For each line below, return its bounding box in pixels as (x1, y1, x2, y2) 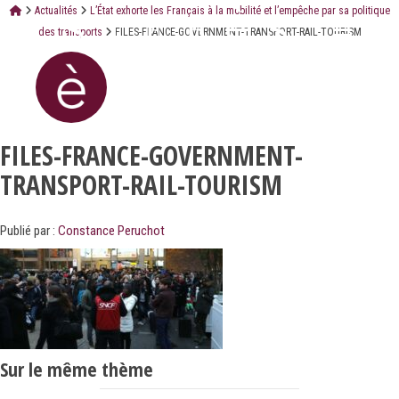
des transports (37, 26, 102, 38)
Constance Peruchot (58, 223, 165, 240)
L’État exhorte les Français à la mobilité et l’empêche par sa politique (89, 4, 390, 17)
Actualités (34, 4, 77, 17)
